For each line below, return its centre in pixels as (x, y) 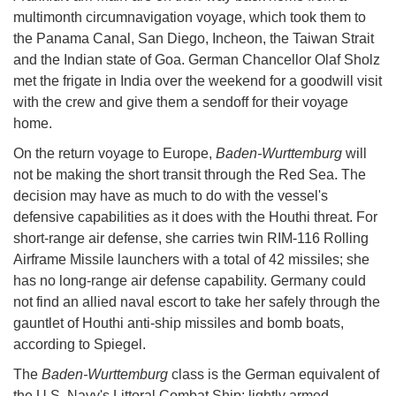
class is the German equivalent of (275, 374)
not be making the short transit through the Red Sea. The (190, 174)
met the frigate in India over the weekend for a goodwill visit (198, 80)
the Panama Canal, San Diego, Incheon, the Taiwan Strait (194, 38)
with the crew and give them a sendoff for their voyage (181, 102)
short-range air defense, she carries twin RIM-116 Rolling (191, 238)
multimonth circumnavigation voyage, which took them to (190, 17)
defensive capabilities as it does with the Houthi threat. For (195, 217)
